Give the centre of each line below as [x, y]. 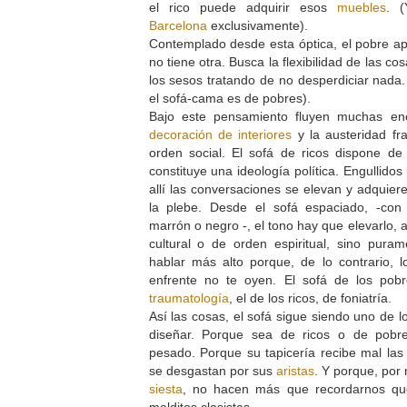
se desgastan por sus [212, 370]
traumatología [189, 298]
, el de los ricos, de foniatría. [312, 298]
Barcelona [178, 25]
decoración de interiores [220, 134]
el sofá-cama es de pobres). [231, 98]
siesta [165, 388]
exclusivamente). [261, 25]
